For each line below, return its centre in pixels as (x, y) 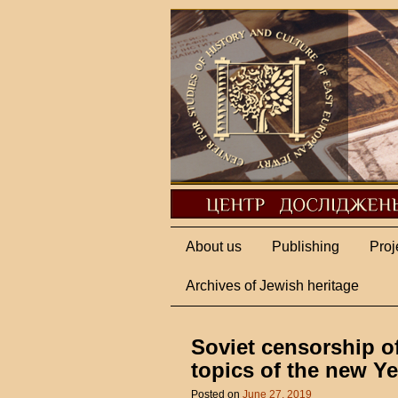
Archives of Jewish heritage (272, 285)
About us (214, 246)
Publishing (306, 246)
